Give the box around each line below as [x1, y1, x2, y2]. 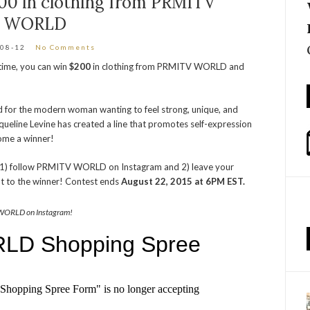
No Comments [35, 43, 96, 51]
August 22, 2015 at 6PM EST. [121, 176, 245, 187]
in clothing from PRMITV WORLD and [93, 61, 244, 72]
